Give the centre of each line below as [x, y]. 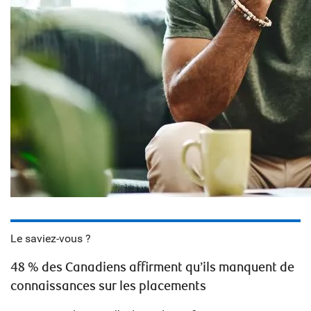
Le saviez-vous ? [51, 239]
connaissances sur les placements [108, 287]
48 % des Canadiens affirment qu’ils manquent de [152, 268]
